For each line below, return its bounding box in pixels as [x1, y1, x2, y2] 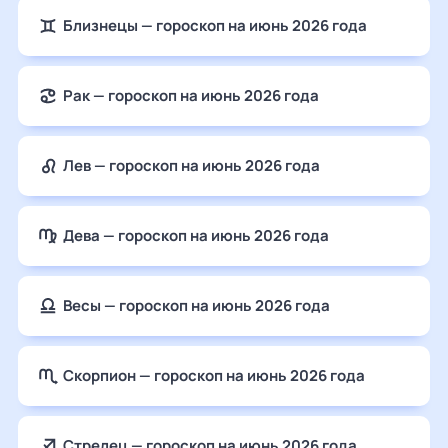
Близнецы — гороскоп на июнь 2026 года [63, 15, 367, 36]
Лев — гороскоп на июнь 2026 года [63, 155, 320, 176]
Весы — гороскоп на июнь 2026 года [63, 295, 330, 316]
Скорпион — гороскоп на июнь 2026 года [63, 365, 365, 386]
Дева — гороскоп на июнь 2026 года [63, 225, 329, 246]
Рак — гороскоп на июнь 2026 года [63, 85, 319, 106]
